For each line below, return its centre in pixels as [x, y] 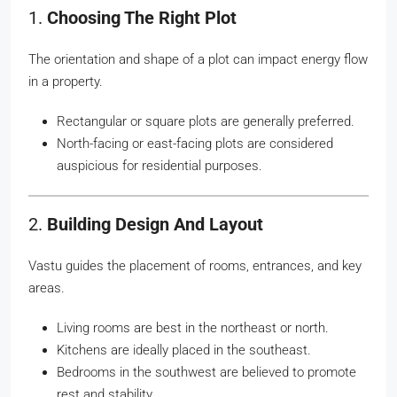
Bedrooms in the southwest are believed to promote [206, 372]
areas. [47, 288]
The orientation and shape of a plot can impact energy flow [198, 59]
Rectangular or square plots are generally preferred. [206, 121]
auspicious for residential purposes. [160, 166]
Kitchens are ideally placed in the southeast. [184, 350]
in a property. [66, 82]
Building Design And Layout [155, 224]
